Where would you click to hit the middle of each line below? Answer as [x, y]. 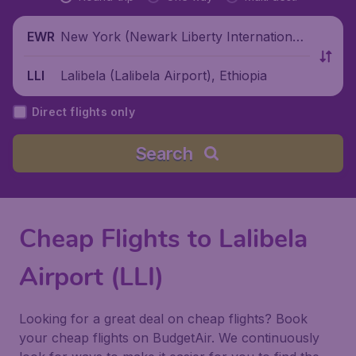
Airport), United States [128, 56]
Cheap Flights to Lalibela [163, 239]
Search [164, 153]
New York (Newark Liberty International [182, 36]
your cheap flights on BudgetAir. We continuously [169, 338]
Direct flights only [83, 112]
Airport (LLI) [91, 277]
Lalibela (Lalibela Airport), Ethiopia [164, 75]
